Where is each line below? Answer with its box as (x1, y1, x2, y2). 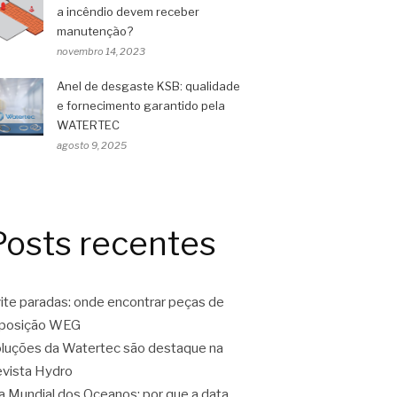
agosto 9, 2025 (57, 139, 127, 152)
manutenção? (57, 24, 133, 38)
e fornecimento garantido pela (57, 98, 225, 113)
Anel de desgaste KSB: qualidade (57, 79, 240, 93)
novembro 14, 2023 (57, 45, 145, 58)
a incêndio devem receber (57, 4, 199, 19)
